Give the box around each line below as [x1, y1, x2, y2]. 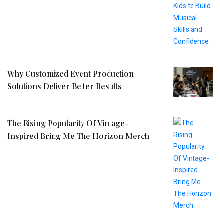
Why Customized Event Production [7, 68, 134, 79]
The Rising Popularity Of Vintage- [7, 117, 129, 128]
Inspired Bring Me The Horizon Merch [7, 130, 149, 141]
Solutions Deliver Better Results [7, 81, 122, 91]
